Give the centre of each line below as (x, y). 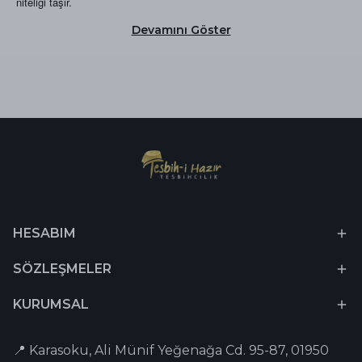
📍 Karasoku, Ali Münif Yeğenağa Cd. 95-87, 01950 (171, 350)
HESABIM (44, 233)
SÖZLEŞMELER (62, 269)
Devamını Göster (181, 29)
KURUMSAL (51, 304)
